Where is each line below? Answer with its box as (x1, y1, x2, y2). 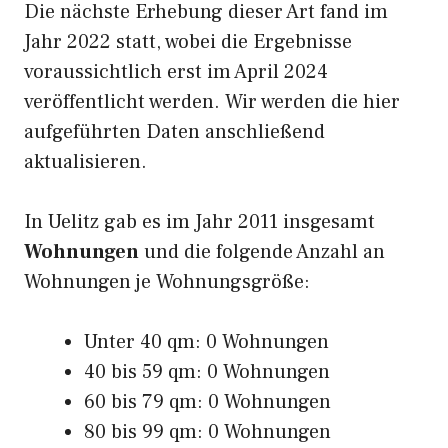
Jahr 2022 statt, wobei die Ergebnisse (24, 29, 352, 55)
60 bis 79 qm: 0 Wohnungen (84, 389, 331, 415)
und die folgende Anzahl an (139, 239, 385, 265)
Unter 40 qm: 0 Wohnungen (84, 329, 329, 355)
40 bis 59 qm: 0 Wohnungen (84, 359, 330, 385)
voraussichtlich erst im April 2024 (24, 59, 328, 85)
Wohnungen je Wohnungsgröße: (24, 269, 310, 295)
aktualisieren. (24, 149, 147, 175)
